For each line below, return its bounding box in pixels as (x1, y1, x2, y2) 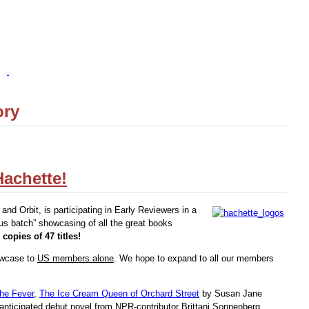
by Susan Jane (199, 288, 262, 299)
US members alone (37, 253, 114, 264)
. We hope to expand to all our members (114, 253, 274, 264)
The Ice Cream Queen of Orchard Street (39, 288, 199, 299)
